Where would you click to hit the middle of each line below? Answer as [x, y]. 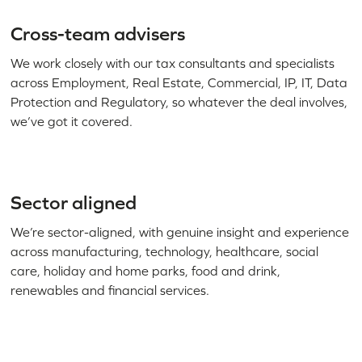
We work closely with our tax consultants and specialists [173, 63]
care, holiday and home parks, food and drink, [146, 271]
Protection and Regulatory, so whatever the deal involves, [179, 102]
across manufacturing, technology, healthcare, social [165, 251]
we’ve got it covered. [72, 121]
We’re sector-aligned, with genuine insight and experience [180, 232]
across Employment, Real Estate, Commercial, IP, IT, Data [179, 82]
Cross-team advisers [98, 34]
